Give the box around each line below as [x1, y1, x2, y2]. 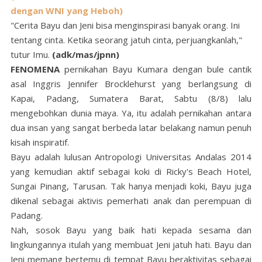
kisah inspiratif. [11, 136, 71, 149]
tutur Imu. [11, 49, 52, 61]
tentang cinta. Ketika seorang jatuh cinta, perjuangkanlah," [11, 34, 242, 46]
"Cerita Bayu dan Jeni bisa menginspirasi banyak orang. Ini [11, 19, 240, 32]
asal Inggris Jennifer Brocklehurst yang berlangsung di [11, 78, 251, 90]
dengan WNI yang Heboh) [11, 5, 123, 17]
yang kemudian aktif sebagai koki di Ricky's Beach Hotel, [11, 166, 251, 178]
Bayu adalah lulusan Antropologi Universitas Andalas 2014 [11, 151, 251, 163]
